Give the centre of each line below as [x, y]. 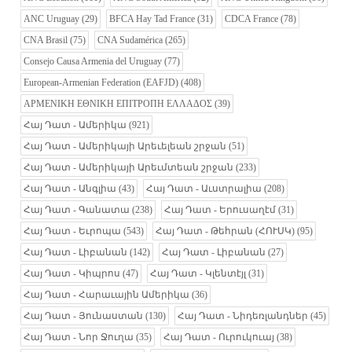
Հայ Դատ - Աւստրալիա [204, 189]
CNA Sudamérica [130, 40]
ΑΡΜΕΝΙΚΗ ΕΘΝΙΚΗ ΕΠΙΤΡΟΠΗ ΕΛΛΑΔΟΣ [118, 104]
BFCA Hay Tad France [152, 19]
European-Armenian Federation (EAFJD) [101, 83]
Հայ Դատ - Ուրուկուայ [219, 337]
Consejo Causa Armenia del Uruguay [93, 62]
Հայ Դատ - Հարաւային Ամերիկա [107, 295]
